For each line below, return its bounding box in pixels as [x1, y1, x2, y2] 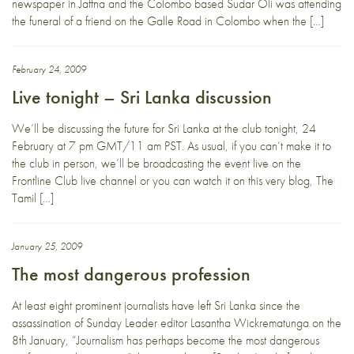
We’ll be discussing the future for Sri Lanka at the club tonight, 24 [12, 120, 316, 137]
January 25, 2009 [12, 239, 82, 253]
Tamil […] [12, 190, 54, 206]
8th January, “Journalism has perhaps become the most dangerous [12, 332, 319, 348]
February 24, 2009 [12, 62, 86, 76]
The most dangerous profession [12, 262, 250, 286]
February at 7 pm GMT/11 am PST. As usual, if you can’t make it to [12, 137, 331, 154]
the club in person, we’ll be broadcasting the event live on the [12, 155, 301, 171]
